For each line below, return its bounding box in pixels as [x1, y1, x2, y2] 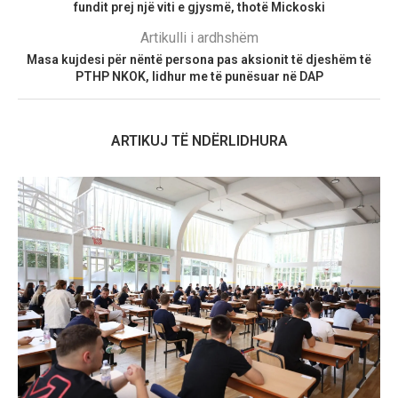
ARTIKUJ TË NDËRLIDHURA [110, 132, 288, 149]
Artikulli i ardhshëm [139, 29, 259, 46]
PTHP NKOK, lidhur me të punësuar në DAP [75, 69, 323, 84]
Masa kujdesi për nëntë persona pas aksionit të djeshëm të [27, 52, 371, 67]
